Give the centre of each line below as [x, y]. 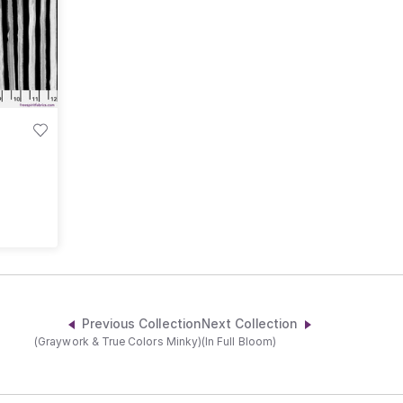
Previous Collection [141, 324]
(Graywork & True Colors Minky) [118, 342]
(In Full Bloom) [239, 342]
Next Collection [250, 324]
